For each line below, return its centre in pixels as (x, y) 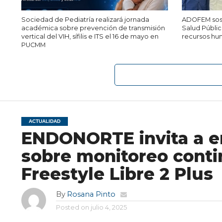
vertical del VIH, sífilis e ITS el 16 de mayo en (90, 36)
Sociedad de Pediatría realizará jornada (85, 20)
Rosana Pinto (91, 194)
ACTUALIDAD (44, 121)
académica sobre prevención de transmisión (93, 28)
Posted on (72, 207)
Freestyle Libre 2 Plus (117, 174)
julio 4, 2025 (109, 207)
